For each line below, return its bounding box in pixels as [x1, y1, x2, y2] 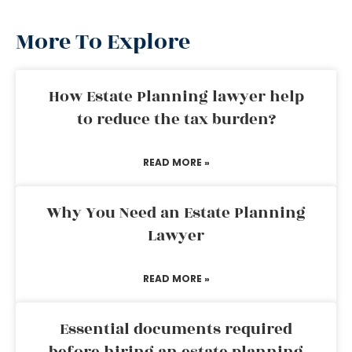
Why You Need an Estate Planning [46, 201, 306, 225]
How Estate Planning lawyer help [48, 85, 304, 108]
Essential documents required [60, 317, 292, 341]
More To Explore [16, 25, 190, 59]
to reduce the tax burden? [76, 108, 276, 131]
